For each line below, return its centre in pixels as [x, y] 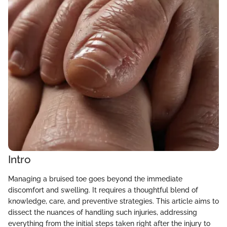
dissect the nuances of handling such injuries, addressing [103, 212]
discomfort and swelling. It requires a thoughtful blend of [103, 190]
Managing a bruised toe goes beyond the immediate [95, 179]
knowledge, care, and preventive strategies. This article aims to [113, 201]
